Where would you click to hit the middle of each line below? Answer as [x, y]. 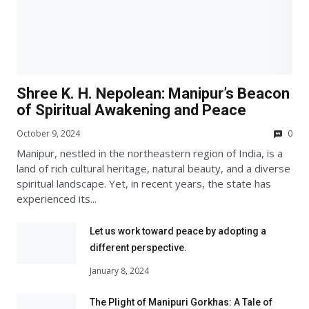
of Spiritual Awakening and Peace [131, 110]
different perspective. [138, 247]
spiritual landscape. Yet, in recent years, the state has [144, 183]
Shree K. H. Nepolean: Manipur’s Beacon [153, 93]
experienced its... [57, 198]
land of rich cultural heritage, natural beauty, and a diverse [153, 168]
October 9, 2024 [48, 133]
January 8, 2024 [119, 271]
